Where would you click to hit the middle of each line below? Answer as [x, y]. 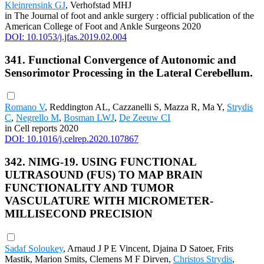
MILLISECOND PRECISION [79, 213]
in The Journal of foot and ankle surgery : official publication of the [129, 15]
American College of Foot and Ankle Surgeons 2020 [103, 26]
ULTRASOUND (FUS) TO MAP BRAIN [104, 174]
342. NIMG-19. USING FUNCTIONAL [100, 161]
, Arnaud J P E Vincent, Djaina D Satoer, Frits [148, 248]
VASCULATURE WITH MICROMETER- [109, 200]
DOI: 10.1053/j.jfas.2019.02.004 [66, 37]
